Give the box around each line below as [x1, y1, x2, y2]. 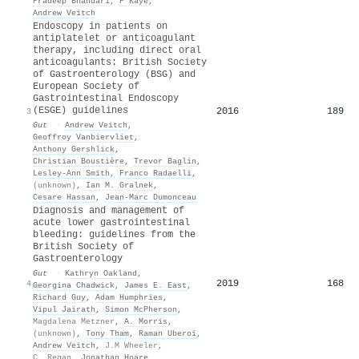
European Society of [33, 80, 139, 92]
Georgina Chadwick [33, 280, 115, 290]
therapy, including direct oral [33, 44, 201, 56]
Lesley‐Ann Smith [33, 167, 110, 178]
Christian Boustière [33, 155, 124, 166]
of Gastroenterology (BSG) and [33, 68, 196, 80]
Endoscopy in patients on [33, 20, 167, 32]
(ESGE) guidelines [33, 104, 128, 116]
